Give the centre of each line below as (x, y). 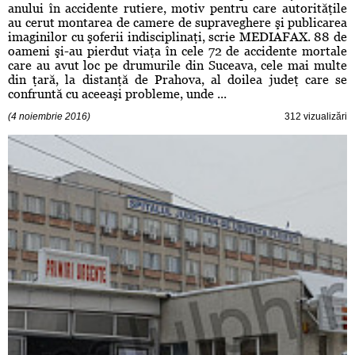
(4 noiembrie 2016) (49, 117)
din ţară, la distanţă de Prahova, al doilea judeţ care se (177, 80)
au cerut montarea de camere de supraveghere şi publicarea (177, 23)
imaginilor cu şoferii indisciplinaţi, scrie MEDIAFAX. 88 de (177, 37)
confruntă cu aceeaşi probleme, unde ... (117, 94)
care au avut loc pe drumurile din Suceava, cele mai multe (177, 66)
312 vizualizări (316, 117)
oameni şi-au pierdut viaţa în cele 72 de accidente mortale (177, 52)
